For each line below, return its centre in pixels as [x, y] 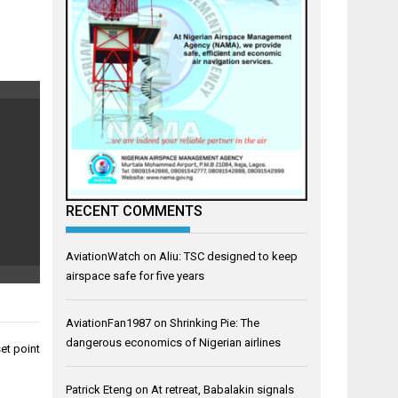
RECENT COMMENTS [135, 211]
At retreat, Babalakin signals [223, 389]
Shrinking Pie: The [215, 322]
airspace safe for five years [135, 275]
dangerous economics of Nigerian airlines [174, 342]
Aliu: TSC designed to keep [229, 256]
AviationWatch [103, 256]
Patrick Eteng [99, 389]
